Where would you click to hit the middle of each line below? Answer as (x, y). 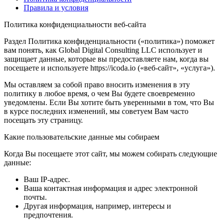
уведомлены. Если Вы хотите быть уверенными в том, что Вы (109, 102)
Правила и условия (56, 7)
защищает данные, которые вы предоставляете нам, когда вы (106, 59)
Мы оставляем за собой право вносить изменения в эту (97, 84)
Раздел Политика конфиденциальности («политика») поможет (109, 41)
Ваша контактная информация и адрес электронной (111, 188)
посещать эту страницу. (43, 120)
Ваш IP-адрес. (47, 179)
